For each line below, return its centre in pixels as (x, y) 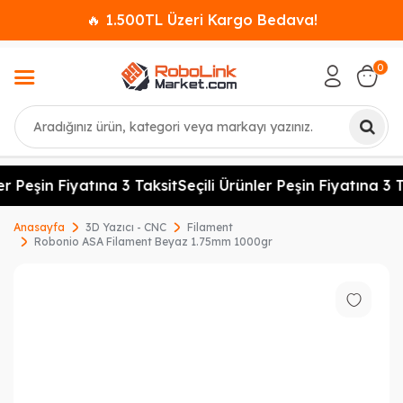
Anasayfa (39, 227)
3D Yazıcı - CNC (126, 227)
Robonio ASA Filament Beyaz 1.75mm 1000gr (153, 242)
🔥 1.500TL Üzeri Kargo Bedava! (201, 20)
